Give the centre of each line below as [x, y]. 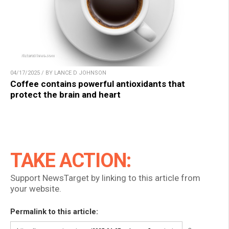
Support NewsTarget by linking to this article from [105, 178]
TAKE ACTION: [71, 161]
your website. [36, 189]
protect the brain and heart [65, 95]
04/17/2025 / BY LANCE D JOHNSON [58, 73]
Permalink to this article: [54, 212]
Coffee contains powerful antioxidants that [98, 84]
